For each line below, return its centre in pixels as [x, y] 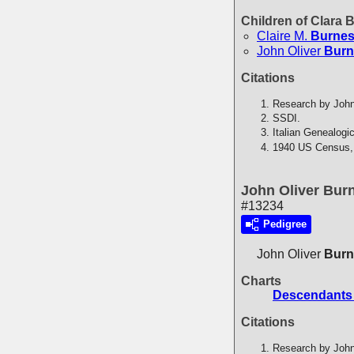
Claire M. [282, 36]
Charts [261, 281]
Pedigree [285, 224]
